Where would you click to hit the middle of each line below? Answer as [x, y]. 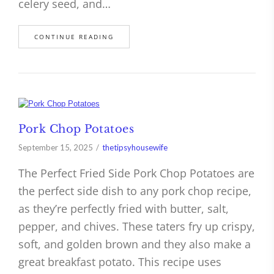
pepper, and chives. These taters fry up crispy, [137, 226]
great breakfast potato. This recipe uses [120, 261]
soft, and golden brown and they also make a [135, 244]
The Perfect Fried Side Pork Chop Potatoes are [136, 173]
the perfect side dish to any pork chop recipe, [135, 191]
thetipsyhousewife [135, 147]
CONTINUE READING [74, 36]
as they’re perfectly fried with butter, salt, [124, 208]
